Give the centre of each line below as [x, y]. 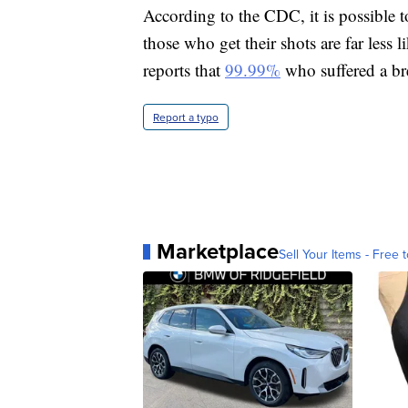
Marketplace [218, 251]
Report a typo [186, 117]
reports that [184, 70]
